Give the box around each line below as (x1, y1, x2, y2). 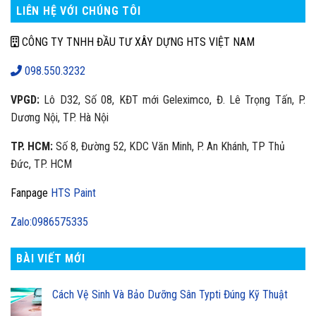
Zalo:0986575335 (11, 215, 88, 229)
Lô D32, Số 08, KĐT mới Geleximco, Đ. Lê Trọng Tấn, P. (44, 93, 306, 107)
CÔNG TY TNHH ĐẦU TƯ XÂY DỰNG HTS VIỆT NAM (19, 35, 255, 49)
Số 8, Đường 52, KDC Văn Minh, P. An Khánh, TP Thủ (53, 140, 285, 154)
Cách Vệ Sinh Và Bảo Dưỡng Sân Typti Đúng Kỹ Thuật (52, 288, 288, 302)
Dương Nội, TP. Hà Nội (11, 111, 109, 125)
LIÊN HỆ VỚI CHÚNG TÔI (16, 4, 141, 18)
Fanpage (11, 186, 51, 200)
